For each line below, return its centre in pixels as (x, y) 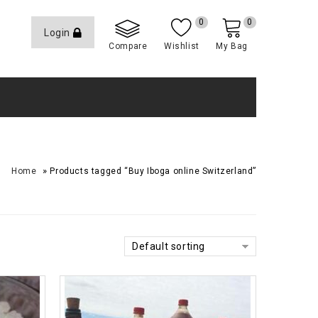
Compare (128, 46)
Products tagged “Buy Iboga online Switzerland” (153, 171)
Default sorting (169, 246)
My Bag (232, 46)
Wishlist (181, 46)
